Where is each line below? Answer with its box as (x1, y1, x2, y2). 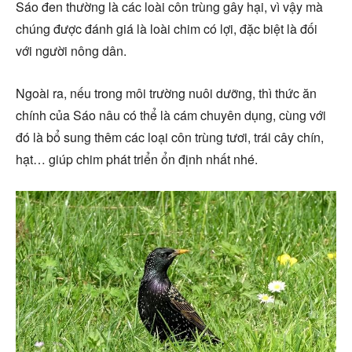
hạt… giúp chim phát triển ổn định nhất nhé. (16, 149, 258, 168)
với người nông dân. (16, 41, 126, 60)
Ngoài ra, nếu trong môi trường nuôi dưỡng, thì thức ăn (16, 83, 317, 102)
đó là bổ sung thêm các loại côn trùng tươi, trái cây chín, (16, 127, 324, 146)
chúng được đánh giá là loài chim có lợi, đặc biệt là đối (16, 19, 317, 38)
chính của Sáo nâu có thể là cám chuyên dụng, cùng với (16, 105, 326, 124)
